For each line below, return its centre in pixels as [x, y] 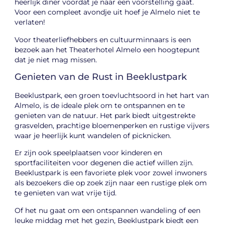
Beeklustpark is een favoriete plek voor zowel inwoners [111, 173]
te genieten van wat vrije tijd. [66, 193]
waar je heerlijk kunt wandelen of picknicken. [93, 135]
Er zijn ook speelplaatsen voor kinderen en [89, 153]
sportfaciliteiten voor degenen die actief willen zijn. [104, 163]
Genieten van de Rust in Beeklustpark [101, 77]
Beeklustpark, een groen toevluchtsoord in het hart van [112, 95]
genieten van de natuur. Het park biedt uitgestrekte [105, 115]
